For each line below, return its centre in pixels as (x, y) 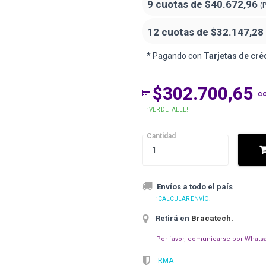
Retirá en (172, 218)
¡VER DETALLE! (168, 109)
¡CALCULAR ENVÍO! (183, 198)
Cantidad (161, 136)
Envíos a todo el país (195, 186)
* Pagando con (175, 56)
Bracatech (211, 218)
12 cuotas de (179, 32)
